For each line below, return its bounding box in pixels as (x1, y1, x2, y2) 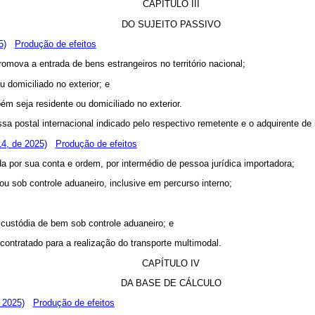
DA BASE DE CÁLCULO (120, 278, 221, 288)
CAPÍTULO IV (142, 257, 200, 269)
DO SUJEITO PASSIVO (121, 18, 221, 30)
